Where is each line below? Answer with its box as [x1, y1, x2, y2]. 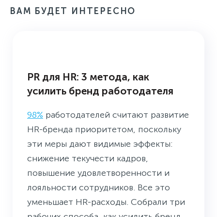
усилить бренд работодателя [27, 84, 173, 97]
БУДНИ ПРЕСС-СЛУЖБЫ [27, 48, 120, 57]
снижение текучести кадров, [27, 153, 148, 164]
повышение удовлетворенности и [27, 167, 170, 178]
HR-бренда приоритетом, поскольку [27, 124, 181, 135]
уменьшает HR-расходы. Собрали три [27, 196, 185, 207]
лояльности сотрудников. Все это [27, 182, 170, 193]
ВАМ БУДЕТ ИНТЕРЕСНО [10, 5, 136, 16]
